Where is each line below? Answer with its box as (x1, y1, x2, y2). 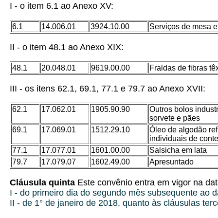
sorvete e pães (149, 114, 200, 122)
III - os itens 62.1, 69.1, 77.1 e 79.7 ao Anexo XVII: (10, 84, 205, 93)
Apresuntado (149, 158, 194, 166)
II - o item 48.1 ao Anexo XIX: (10, 42, 124, 52)
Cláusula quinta (10, 178, 75, 187)
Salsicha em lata (149, 146, 207, 154)
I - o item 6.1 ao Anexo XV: (10, 1, 113, 11)
